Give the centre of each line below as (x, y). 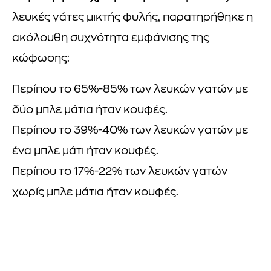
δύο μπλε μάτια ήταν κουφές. (90, 110)
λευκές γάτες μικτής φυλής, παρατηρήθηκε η (132, 18)
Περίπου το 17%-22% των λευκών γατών (120, 172)
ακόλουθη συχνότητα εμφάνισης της (111, 38)
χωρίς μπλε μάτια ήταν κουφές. (95, 192)
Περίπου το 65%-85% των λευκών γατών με (130, 90)
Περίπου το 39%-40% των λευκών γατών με (130, 131)
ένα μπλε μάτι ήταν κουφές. (85, 151)
